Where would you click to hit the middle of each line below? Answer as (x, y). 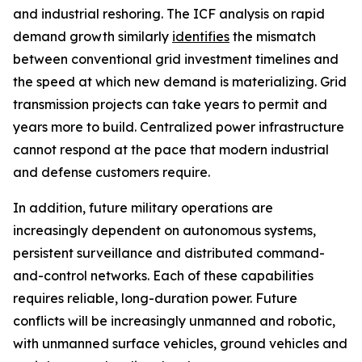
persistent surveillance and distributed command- (169, 253)
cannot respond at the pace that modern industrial (171, 149)
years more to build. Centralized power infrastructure (179, 127)
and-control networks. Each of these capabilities (163, 276)
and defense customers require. (112, 172)
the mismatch (273, 36)
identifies (201, 36)
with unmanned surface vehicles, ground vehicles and (180, 343)
